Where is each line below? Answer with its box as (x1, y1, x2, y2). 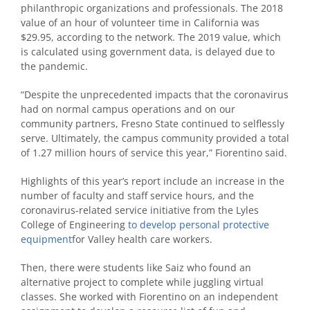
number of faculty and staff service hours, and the (21, 188, 254, 202)
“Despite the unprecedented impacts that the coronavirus (21, 87, 289, 101)
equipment (21, 232, 72, 246)
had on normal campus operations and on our (21, 102, 235, 116)
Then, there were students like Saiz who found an (21, 260, 251, 274)
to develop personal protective (128, 217, 269, 231)
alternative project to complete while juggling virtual (21, 275, 264, 289)
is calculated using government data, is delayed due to (21, 44, 275, 58)
